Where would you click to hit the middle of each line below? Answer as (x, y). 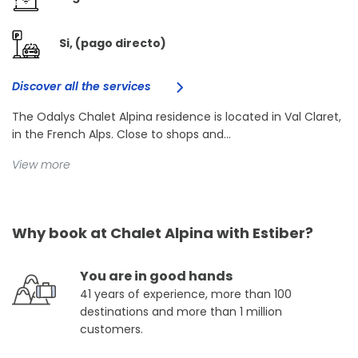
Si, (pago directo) (113, 44)
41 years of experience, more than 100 (186, 294)
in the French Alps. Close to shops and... (121, 134)
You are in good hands (156, 276)
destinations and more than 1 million (181, 312)
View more (41, 165)
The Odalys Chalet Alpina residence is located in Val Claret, (177, 117)
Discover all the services (83, 86)
